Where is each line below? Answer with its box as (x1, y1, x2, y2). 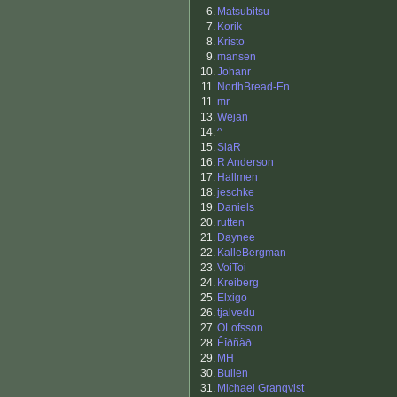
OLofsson (217, 322, 263, 335)
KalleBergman (217, 246, 286, 260)
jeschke (217, 186, 254, 199)
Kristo (217, 35, 245, 49)
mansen (217, 51, 256, 64)
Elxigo (217, 292, 247, 305)
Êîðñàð (217, 337, 252, 350)
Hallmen (217, 171, 258, 184)
